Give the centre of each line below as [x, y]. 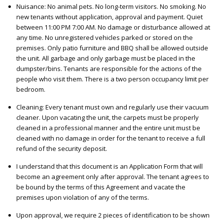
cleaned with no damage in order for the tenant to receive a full [110, 138]
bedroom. [31, 90]
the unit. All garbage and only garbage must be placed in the [106, 58]
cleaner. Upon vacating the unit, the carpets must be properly [107, 118]
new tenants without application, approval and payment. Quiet [109, 17]
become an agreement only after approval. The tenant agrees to [112, 177]
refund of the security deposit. [61, 149]
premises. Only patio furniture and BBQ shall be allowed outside [112, 48]
